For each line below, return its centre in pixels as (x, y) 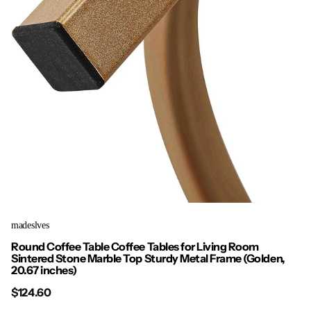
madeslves (30, 225)
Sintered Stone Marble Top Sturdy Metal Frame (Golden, (148, 259)
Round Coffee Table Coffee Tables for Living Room (135, 247)
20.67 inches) (44, 270)
